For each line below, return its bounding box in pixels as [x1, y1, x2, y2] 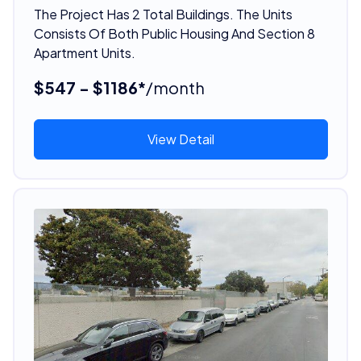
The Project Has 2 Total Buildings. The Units [33, 5, 293, 23]
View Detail [147, 130, 214, 147]
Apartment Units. [33, 44, 135, 61]
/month [145, 77, 205, 98]
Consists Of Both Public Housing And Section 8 [33, 24, 315, 42]
